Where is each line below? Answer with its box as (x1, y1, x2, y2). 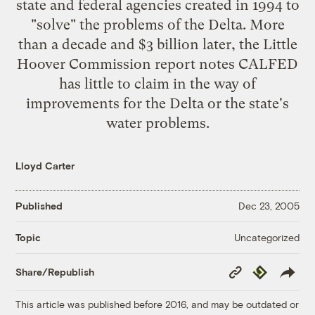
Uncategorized (233, 231, 300, 243)
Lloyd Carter (15, 159, 75, 172)
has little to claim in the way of (59, 75, 256, 92)
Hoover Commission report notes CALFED (17, 55, 298, 72)
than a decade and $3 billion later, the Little (18, 35, 297, 53)
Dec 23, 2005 (238, 200, 300, 212)
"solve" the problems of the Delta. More (30, 15, 285, 33)
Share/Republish (15, 266, 95, 278)
